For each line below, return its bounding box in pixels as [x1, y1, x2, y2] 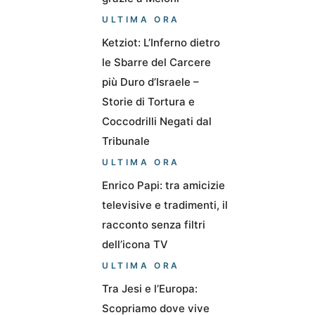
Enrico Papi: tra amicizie [102, 178, 225, 192]
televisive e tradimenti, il [102, 198, 228, 212]
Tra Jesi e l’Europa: [102, 281, 198, 295]
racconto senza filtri [102, 217, 205, 231]
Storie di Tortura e [102, 94, 195, 108]
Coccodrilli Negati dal [102, 114, 212, 128]
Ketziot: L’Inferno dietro [102, 35, 220, 49]
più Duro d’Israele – [102, 75, 199, 89]
